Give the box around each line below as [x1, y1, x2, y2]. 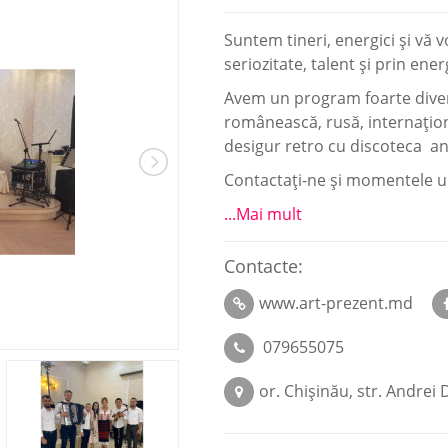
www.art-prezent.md [259, 292, 413, 314]
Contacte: [224, 254, 303, 278]
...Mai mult [224, 203, 302, 225]
